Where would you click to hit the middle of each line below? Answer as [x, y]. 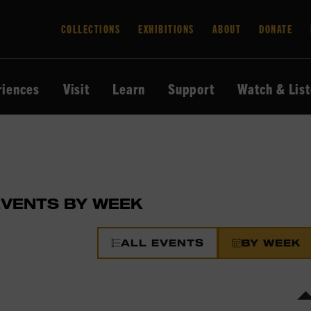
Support [191, 89]
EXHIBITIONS [166, 29]
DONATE [276, 29]
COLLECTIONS [90, 29]
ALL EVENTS [162, 243]
